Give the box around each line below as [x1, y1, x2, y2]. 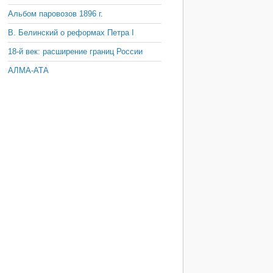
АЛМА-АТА [8, 66, 49, 75]
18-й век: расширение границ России [8, 47, 143, 56]
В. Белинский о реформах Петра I [8, 28, 134, 37]
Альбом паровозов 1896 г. [8, 9, 103, 18]
